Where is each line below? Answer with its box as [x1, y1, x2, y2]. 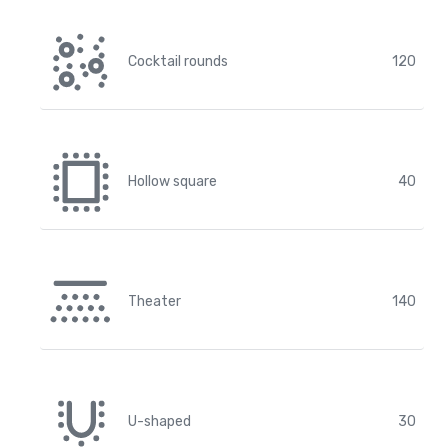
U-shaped [128, 413, 191, 430]
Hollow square [128, 173, 217, 190]
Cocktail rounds [128, 53, 228, 70]
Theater [128, 293, 181, 310]
